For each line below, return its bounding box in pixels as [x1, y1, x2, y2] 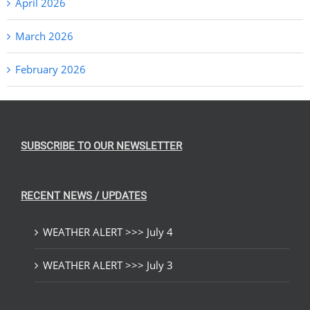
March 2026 [15, 28, 73, 43]
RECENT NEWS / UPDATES [21, 189, 147, 202]
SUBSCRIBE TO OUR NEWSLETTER [21, 139, 182, 152]
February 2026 [15, 62, 86, 76]
